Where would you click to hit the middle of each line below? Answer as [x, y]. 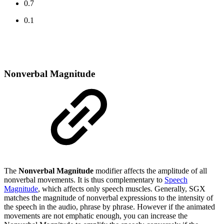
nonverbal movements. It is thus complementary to [84, 179]
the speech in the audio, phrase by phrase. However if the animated [109, 206]
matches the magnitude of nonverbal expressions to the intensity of [108, 197]
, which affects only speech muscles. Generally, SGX [122, 188]
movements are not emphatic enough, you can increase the [96, 215]
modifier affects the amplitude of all [151, 170]
